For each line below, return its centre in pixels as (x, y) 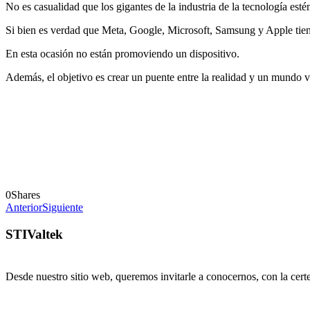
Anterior (24, 207)
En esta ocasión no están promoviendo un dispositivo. (122, 53)
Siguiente (63, 207)
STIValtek (34, 234)
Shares (26, 194)
